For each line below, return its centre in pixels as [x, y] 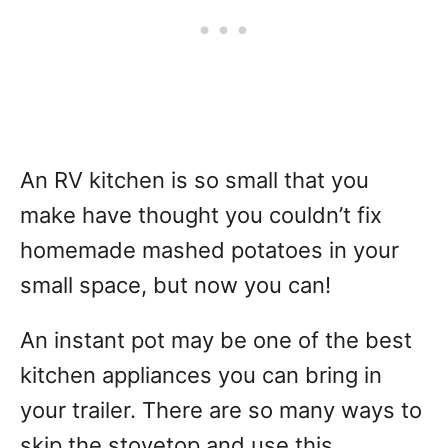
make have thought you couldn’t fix [201, 215]
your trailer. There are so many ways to [221, 410]
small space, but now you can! [175, 285]
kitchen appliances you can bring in [201, 375]
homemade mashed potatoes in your [209, 250]
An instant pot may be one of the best [216, 340]
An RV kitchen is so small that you [194, 180]
